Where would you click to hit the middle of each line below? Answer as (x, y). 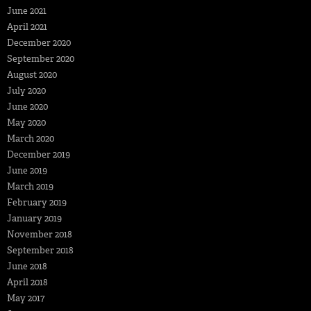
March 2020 (31, 139)
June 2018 (27, 267)
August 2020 (32, 75)
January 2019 (34, 219)
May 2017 (26, 299)
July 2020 (26, 91)
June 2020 (27, 107)
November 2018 (40, 235)
